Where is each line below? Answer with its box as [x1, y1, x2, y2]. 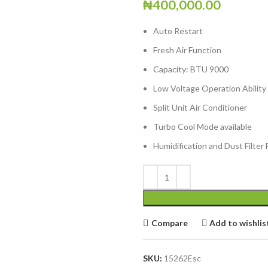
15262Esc [164, 253, 201, 263]
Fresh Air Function [153, 45, 221, 55]
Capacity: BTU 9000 [153, 64, 229, 74]
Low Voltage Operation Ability [153, 83, 266, 93]
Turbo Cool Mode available [153, 121, 252, 132]
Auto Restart [153, 26, 203, 36]
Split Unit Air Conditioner [153, 102, 247, 112]
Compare [151, 217, 188, 228]
